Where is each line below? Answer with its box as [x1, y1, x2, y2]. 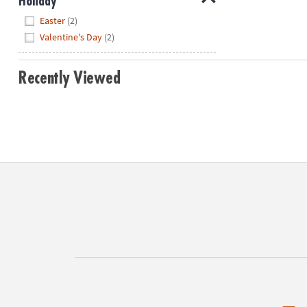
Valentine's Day [40, 30, 103, 43]
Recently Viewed [18, 70, 121, 87]
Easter [40, 14, 66, 27]
